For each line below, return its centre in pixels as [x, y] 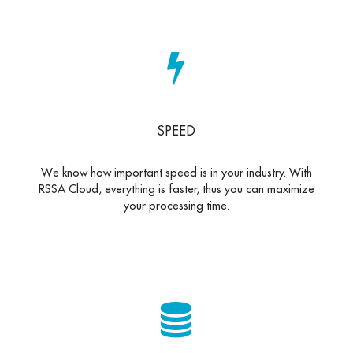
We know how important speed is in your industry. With [176, 172]
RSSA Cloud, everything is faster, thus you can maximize [176, 188]
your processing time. [176, 205]
